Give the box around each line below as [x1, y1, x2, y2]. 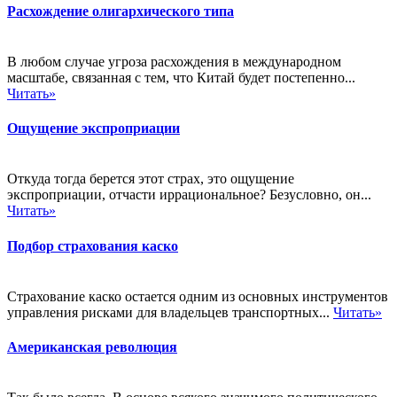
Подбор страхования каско [7, 237, 178, 253]
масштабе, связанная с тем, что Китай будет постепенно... [7, 69, 355, 85]
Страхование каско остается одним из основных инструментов [7, 288, 388, 304]
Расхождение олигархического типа [7, 3, 234, 19]
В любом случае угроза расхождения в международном [7, 53, 341, 69]
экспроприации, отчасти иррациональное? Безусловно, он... [7, 187, 371, 203]
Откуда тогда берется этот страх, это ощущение [7, 171, 294, 187]
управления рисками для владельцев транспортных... [7, 304, 333, 320]
